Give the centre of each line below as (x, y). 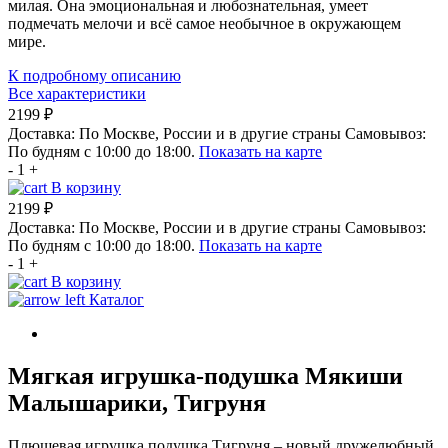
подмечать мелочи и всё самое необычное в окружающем (204, 24)
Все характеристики (77, 94)
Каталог (116, 300)
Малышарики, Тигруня (137, 403)
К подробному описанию (94, 76)
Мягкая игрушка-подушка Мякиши (205, 376)
